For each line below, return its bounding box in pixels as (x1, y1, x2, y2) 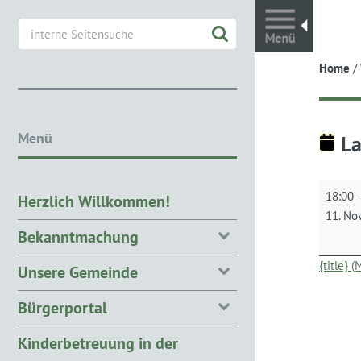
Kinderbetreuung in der (18, 332, 178, 354)
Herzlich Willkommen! (18, 190, 170, 212)
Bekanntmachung (18, 226, 139, 247)
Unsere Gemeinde (18, 261, 138, 283)
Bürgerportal (18, 297, 107, 318)
